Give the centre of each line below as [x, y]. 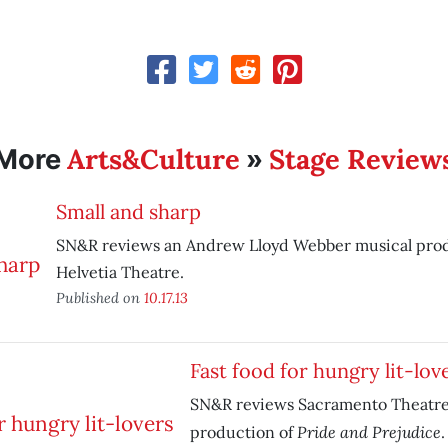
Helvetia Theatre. [119, 272]
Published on [99, 297]
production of [243, 432]
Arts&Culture [153, 159]
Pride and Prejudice [368, 431]
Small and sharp [128, 211]
